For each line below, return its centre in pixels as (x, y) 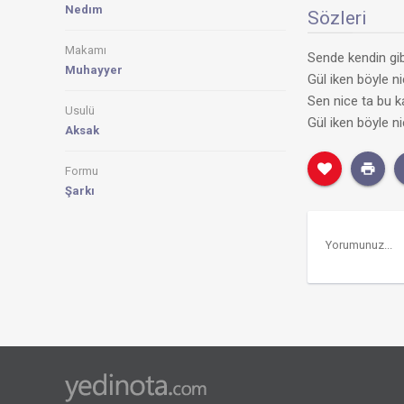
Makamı (86, 50)
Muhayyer (94, 70)
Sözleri (338, 18)
